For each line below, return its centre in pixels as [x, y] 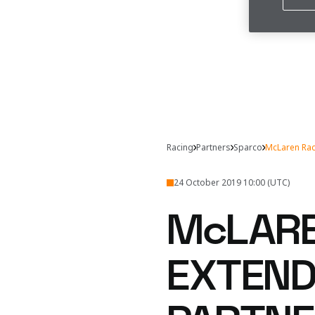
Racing [180, 147]
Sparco [248, 147]
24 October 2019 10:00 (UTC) [232, 182]
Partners [214, 147]
